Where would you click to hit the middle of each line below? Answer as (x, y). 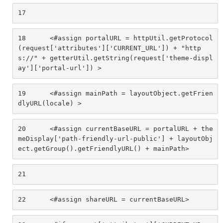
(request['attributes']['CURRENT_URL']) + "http (109, 48)
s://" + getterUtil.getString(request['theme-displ (115, 58)
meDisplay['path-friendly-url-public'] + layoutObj (115, 139)
